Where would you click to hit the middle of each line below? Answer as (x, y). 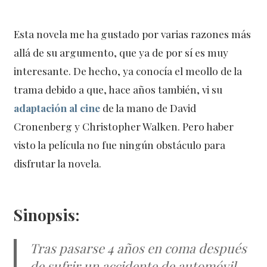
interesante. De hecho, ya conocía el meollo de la (128, 71)
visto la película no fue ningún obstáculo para (120, 145)
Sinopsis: (47, 215)
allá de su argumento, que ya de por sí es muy (121, 52)
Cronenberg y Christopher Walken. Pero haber (124, 126)
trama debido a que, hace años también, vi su (118, 89)
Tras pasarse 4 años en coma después (139, 248)
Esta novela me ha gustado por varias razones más (133, 34)
